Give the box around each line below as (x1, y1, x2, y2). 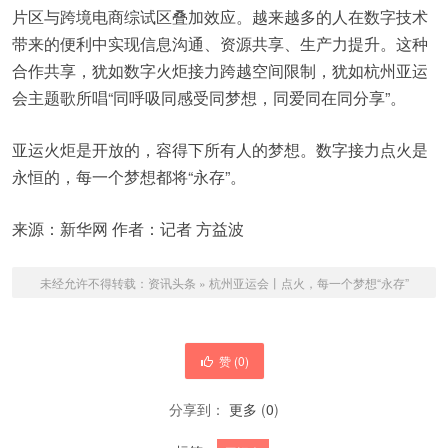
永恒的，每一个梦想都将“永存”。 (12, 165, 246, 189)
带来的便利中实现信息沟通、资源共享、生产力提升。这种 (12, 32, 428, 56)
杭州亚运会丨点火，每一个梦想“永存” (208, 274, 409, 292)
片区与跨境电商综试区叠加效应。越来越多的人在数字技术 (12, 5, 428, 29)
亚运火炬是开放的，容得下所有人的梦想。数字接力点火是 (12, 138, 428, 162)
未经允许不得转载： (39, 274, 148, 292)
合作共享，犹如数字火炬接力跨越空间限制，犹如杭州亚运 (12, 59, 428, 83)
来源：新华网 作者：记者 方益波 (12, 217, 244, 241)
